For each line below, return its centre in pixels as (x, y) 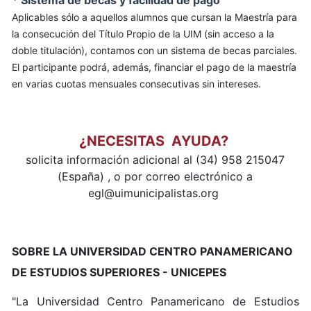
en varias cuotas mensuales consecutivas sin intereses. (137, 83)
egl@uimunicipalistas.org (155, 193)
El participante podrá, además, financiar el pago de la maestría (154, 67)
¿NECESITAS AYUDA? (154, 141)
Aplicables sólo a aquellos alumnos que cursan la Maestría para (155, 17)
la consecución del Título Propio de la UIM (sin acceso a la (143, 33)
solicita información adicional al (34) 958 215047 (155, 159)
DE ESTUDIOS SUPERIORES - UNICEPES (119, 272)
